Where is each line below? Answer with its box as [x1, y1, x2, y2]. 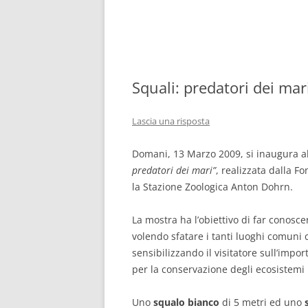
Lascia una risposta [132, 115, 210, 127]
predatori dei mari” [132, 164, 216, 177]
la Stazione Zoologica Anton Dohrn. [132, 180, 293, 193]
